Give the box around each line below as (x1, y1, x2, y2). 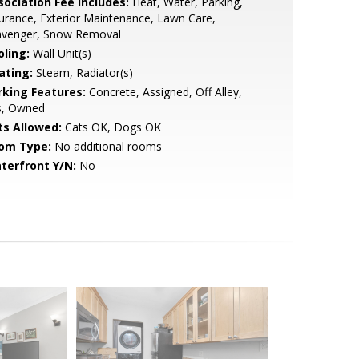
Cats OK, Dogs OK (61, 119, 161, 135)
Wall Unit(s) (29, 46, 91, 61)
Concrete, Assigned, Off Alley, (85, 84, 242, 99)
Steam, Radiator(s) (32, 65, 133, 80)
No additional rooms (50, 139, 162, 154)
